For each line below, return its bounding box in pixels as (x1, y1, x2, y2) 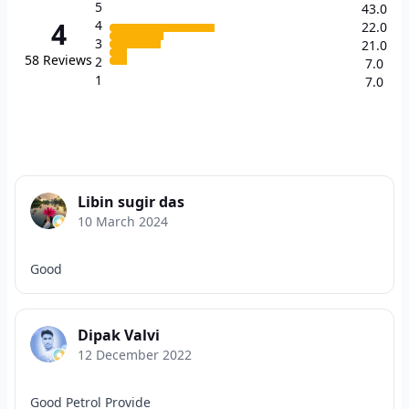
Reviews (43, 51, 92, 68)
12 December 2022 (78, 346, 192, 363)
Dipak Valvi (78, 325, 160, 345)
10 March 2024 (78, 213, 168, 230)
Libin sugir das (78, 192, 184, 212)
